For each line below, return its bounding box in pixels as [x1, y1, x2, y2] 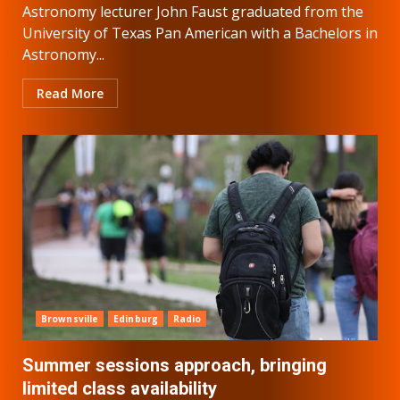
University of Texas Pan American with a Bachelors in [22, 22, 378, 43]
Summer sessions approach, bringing [22, 354, 327, 376]
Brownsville [41, 312, 99, 325]
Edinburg [113, 312, 158, 325]
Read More [37, 84, 104, 102]
